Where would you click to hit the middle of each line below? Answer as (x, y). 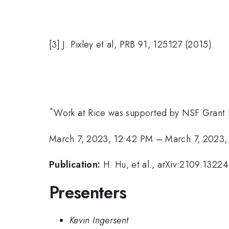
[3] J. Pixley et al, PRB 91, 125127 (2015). (132, 44)
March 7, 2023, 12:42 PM (101, 139)
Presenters (88, 192)
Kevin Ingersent (99, 221)
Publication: (75, 165)
